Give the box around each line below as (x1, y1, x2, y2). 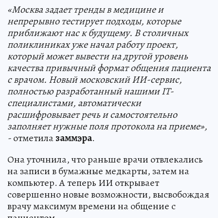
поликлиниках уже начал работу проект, (7, 37, 178, 51)
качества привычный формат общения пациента (7, 61, 211, 74)
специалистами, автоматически (7, 96, 141, 109)
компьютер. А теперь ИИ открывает (7, 176, 159, 189)
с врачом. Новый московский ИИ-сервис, (7, 73, 182, 86)
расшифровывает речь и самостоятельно (7, 108, 177, 121)
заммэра (55, 131, 92, 145)
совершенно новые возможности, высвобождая (7, 187, 209, 201)
